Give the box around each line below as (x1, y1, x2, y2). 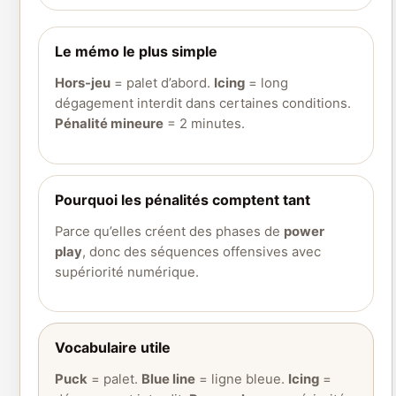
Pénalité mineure (55, 115, 164, 132)
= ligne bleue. (195, 371, 288, 388)
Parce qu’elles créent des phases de (55, 223, 284, 240)
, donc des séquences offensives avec (82, 243, 321, 260)
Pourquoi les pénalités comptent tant (55, 190, 310, 209)
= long (245, 74, 288, 91)
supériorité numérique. (55, 263, 199, 280)
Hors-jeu (55, 74, 110, 91)
